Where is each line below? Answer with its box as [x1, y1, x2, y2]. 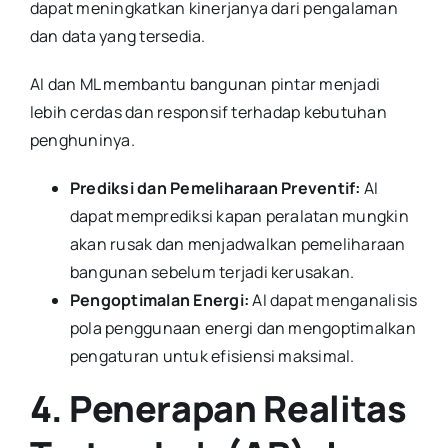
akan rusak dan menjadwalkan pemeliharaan [69, 232, 406, 255]
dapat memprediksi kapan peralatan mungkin [69, 204, 409, 227]
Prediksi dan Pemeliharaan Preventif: [69, 176, 361, 199]
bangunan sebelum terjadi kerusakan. [69, 260, 355, 283]
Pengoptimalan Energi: [69, 288, 250, 311]
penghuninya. [29, 128, 135, 151]
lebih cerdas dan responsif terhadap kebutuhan [29, 100, 387, 123]
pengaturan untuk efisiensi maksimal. [69, 344, 355, 367]
